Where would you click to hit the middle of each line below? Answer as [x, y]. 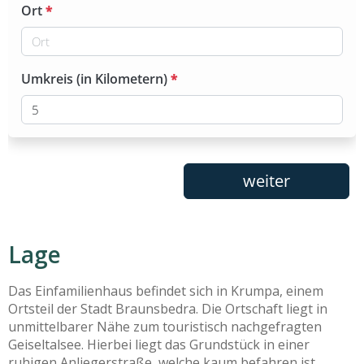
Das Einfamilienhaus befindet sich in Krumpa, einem [166, 291]
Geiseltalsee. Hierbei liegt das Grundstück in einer [159, 345]
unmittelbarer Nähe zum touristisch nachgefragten [165, 327]
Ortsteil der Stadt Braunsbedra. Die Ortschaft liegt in [168, 309]
